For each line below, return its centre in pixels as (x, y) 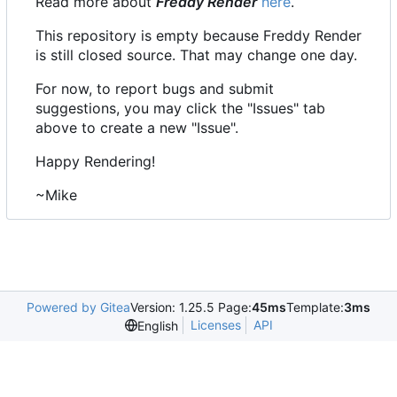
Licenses (215, 325)
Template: (315, 307)
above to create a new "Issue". (137, 128)
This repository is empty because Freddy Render (198, 36)
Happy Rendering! (95, 162)
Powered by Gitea (78, 307)
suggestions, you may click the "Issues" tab (180, 109)
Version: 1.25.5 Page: (191, 307)
